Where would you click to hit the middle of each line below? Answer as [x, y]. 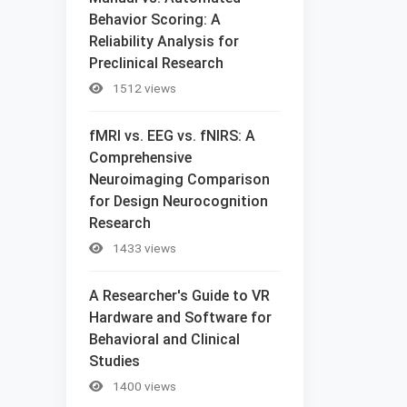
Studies [114, 361]
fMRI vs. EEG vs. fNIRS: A [172, 135]
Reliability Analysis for [164, 41]
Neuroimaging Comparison [179, 179]
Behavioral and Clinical [164, 339]
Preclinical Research [156, 63]
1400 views [143, 386]
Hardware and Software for [180, 317]
